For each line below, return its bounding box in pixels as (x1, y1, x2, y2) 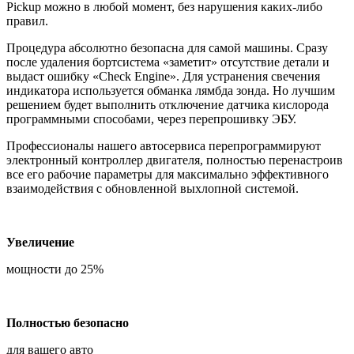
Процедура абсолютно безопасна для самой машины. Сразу (6, 40, 328, 55)
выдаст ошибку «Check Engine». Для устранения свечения (6, 69, 320, 83)
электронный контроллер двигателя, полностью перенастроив (6, 153, 343, 167)
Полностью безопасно (6, 315, 129, 330)
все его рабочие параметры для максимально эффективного (6, 167, 329, 181)
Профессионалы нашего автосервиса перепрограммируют (6, 138, 321, 153)
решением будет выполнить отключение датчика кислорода (6, 97, 329, 111)
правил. (6, 13, 48, 28)
